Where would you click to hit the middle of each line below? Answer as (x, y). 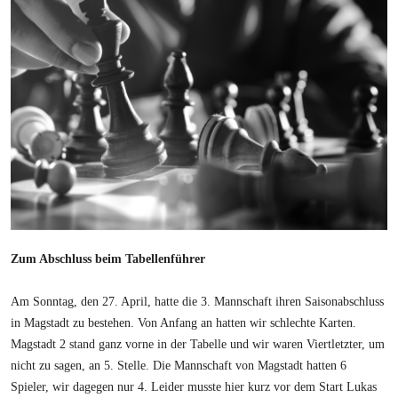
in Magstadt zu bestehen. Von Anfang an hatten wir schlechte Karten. (184, 322)
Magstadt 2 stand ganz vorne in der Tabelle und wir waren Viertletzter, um (198, 344)
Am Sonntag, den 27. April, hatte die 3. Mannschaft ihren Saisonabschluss (198, 301)
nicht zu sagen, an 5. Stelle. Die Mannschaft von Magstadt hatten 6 (179, 365)
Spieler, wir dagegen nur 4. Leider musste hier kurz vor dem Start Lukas (194, 386)
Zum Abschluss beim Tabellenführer (108, 259)
